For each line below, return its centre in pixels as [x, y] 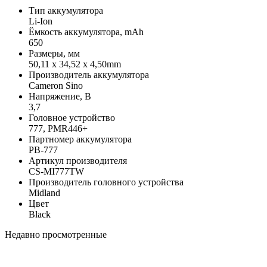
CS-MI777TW [56, 171]
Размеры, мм [54, 53]
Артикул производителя [78, 160]
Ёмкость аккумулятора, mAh [86, 32]
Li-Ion [41, 21]
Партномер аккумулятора [80, 139]
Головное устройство [72, 117]
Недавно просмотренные [56, 234]
